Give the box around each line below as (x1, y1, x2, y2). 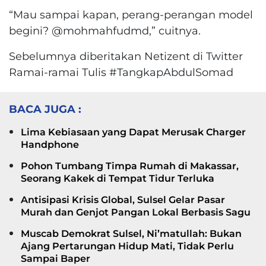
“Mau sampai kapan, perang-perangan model (9, 7, 253, 21)
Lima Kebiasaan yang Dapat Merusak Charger (21, 126, 246, 138)
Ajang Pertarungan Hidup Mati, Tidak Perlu (21, 240, 234, 252)
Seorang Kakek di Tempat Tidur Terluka (21, 172, 214, 184)
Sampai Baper (21, 252, 90, 264)
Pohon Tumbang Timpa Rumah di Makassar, (21, 160, 239, 172)
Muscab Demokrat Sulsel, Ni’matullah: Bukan (21, 227, 242, 239)
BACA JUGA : (9, 102, 81, 116)
